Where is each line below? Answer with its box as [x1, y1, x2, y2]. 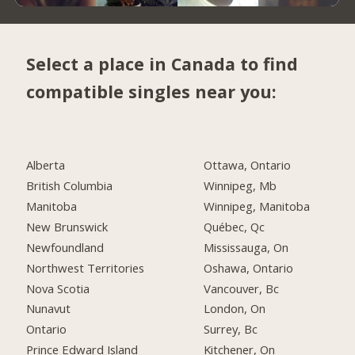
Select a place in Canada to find [26, 52, 299, 76]
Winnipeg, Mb [204, 177, 277, 193]
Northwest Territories [26, 259, 145, 276]
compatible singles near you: [26, 80, 277, 104]
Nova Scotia [26, 280, 90, 296]
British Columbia [26, 177, 113, 193]
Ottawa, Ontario [204, 157, 292, 174]
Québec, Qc [204, 218, 265, 235]
